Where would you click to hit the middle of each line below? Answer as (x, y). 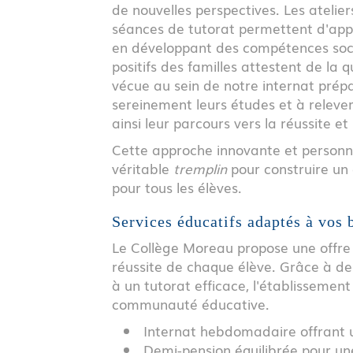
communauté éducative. (191, 303)
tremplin (200, 168)
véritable (143, 168)
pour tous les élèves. (177, 187)
